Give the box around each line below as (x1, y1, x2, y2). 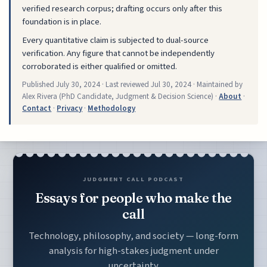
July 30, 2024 (56, 79, 101, 90)
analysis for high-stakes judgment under (48, 243, 219, 258)
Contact (22, 103, 52, 114)
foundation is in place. (22, 15, 102, 29)
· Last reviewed (100, 79, 151, 90)
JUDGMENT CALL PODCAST (83, 174, 184, 184)
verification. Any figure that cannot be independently (22, 46, 215, 60)
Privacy (57, 103, 83, 114)
